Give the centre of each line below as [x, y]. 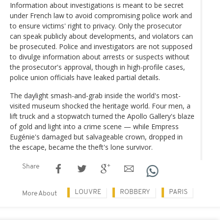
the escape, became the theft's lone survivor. [81, 147]
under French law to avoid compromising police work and [101, 16]
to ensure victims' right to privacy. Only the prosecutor [96, 26]
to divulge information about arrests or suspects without [100, 57]
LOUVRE [88, 192]
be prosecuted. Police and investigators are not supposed [101, 47]
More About [40, 194]
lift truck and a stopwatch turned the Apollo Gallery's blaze [102, 116]
